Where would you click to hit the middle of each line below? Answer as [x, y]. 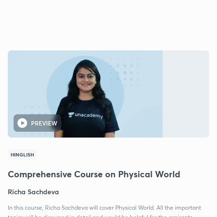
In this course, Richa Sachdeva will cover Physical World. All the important [104, 207]
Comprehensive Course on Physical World [94, 174]
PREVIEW [44, 123]
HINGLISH [22, 154]
